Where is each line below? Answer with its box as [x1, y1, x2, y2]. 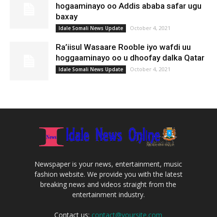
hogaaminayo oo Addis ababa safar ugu [56, 1, 201, 11]
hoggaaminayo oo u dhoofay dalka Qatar [56, 53, 204, 62]
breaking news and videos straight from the [40, 179, 177, 189]
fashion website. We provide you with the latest [34, 169, 183, 179]
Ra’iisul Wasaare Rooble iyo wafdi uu [56, 42, 191, 52]
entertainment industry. [72, 189, 145, 199]
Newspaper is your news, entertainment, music [34, 159, 183, 169]
